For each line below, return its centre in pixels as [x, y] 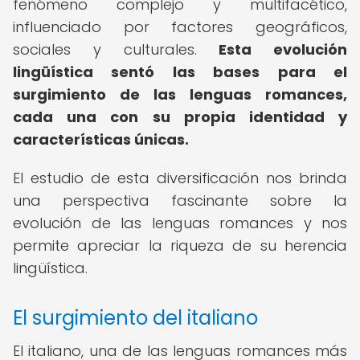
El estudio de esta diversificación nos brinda [180, 178]
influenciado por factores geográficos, [180, 27]
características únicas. [101, 139]
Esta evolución [283, 49]
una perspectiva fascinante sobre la [180, 200]
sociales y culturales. [116, 49]
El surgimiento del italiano [135, 318]
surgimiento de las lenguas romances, [180, 94]
